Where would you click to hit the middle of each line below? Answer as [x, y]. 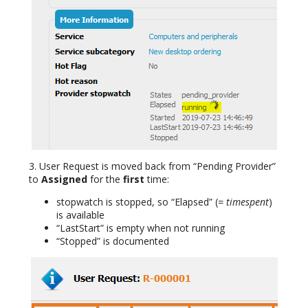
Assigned [64, 179]
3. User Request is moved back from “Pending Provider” [152, 166]
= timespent [243, 201]
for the [105, 179]
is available [80, 214]
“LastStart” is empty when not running [141, 228]
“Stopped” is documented [113, 241]
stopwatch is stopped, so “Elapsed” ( [137, 201]
